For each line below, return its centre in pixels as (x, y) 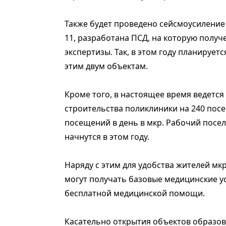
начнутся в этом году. (107, 137)
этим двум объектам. (106, 66)
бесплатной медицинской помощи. (135, 193)
